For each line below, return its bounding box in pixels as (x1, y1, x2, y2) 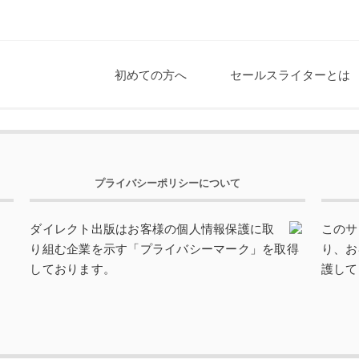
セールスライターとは (230, 68, 350, 82)
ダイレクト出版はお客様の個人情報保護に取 (30, 222, 275, 236)
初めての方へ (115, 68, 187, 82)
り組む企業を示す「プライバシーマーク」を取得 (30, 242, 299, 256)
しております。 (30, 262, 116, 276)
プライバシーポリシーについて (95, 177, 241, 189)
